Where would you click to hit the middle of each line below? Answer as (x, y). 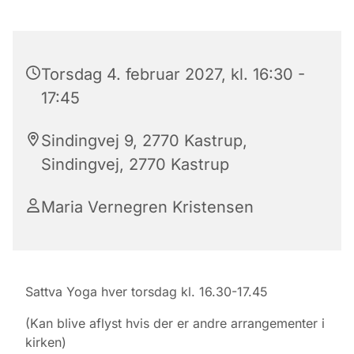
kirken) (46, 342)
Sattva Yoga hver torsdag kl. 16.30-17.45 (147, 291)
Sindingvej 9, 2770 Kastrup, (144, 140)
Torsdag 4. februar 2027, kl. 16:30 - (173, 74)
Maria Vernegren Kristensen (147, 207)
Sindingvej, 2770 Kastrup (135, 164)
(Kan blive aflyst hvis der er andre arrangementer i (175, 323)
